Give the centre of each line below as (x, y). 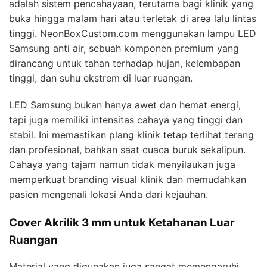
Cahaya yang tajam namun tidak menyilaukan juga (122, 164)
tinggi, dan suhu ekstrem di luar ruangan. (101, 78)
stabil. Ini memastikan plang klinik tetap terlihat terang (131, 134)
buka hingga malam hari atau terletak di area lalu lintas (133, 18)
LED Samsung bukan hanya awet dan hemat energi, (125, 105)
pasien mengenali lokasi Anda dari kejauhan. (108, 194)
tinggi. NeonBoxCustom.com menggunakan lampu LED (133, 33)
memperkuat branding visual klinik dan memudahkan (128, 179)
